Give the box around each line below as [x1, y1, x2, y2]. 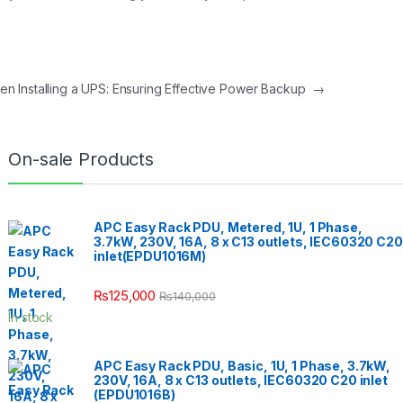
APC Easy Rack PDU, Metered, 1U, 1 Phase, [94, 219, 363, 235]
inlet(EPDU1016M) [94, 247, 207, 264]
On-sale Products [8, 148, 155, 170]
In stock [8, 309, 54, 325]
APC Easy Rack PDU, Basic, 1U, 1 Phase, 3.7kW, [94, 357, 391, 373]
